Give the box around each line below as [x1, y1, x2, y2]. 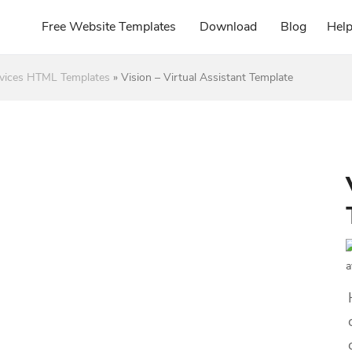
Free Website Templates [42, 18, 176, 35]
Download [200, 18, 257, 35]
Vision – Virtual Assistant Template [121, 70, 293, 85]
